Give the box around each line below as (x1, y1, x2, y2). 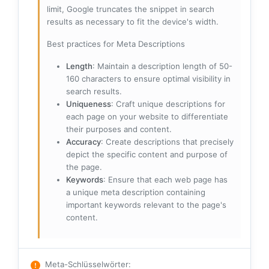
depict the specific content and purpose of (66, 150, 228, 160)
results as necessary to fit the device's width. (47, 17, 219, 27)
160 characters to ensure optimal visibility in (66, 74, 231, 84)
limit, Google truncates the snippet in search (47, 4, 214, 14)
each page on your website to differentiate (66, 112, 228, 122)
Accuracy (66, 137, 101, 147)
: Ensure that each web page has (103, 175, 228, 185)
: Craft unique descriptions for (111, 99, 225, 109)
